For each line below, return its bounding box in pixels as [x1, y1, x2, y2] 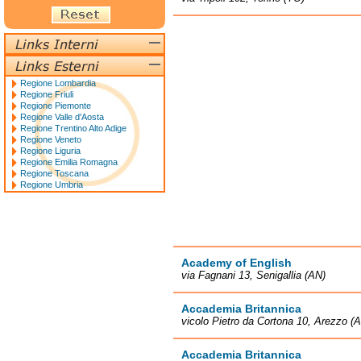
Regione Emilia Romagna [20, 157, 118, 167]
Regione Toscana [20, 168, 89, 178]
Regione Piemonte [20, 101, 91, 110]
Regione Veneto [20, 135, 81, 144]
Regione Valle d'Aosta [20, 112, 104, 122]
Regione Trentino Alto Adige [20, 123, 127, 133]
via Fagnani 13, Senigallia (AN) [181, 269, 326, 281]
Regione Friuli [20, 89, 73, 99]
